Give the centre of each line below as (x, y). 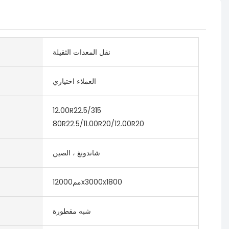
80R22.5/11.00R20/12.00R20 (98, 123)
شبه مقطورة (72, 211)
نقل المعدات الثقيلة (81, 52)
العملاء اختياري (74, 81)
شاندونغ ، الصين (76, 153)
